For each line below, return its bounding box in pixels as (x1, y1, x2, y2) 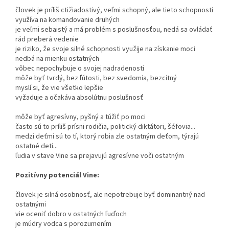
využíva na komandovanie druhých (15, 14, 120, 25)
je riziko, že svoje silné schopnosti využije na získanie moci (15, 43, 195, 54)
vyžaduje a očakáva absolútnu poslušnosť (15, 92, 143, 103)
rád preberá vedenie (15, 34, 79, 44)
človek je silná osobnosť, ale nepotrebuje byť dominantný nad (15, 189, 205, 200)
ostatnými (15, 199, 46, 210)
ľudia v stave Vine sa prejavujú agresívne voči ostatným (15, 150, 184, 161)
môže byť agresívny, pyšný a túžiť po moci (15, 111, 146, 122)
